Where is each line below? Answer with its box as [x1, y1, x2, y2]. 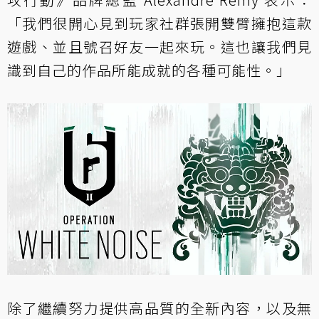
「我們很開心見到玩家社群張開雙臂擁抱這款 [7, 13, 312, 34]
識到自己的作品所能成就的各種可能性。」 [7, 60, 291, 81]
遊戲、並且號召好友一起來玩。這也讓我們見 [7, 36, 312, 58]
